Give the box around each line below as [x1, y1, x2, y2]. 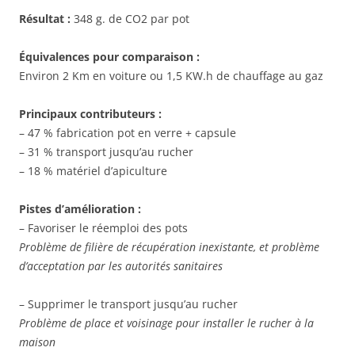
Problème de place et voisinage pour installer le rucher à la [19, 315, 314, 331]
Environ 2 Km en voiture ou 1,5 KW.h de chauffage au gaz [19, 68, 323, 84]
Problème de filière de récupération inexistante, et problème [19, 239, 319, 255]
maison [19, 334, 55, 350]
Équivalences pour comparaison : [19, 49, 200, 65]
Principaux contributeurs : [19, 106, 162, 122]
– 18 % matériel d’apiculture [19, 163, 167, 179]
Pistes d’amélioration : [19, 201, 141, 217]
